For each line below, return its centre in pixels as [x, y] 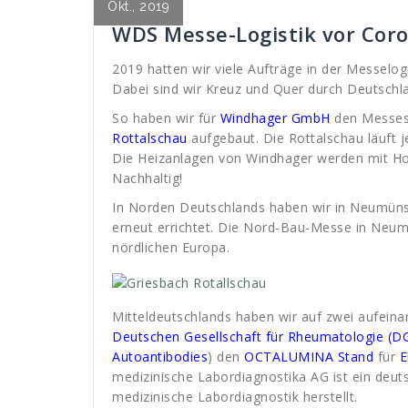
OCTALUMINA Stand [309, 357]
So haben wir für [166, 118]
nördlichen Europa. [171, 247]
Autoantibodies [160, 357]
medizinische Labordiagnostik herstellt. [235, 397]
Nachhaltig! [148, 178]
